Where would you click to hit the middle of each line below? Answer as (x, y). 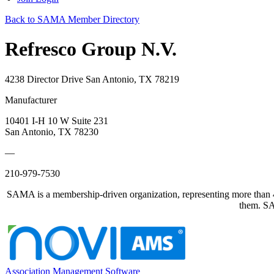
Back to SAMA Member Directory (72, 19)
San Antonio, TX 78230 (52, 131)
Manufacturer (31, 100)
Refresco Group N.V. (91, 49)
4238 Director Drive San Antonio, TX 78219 (92, 79)
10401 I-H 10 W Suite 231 (57, 120)
